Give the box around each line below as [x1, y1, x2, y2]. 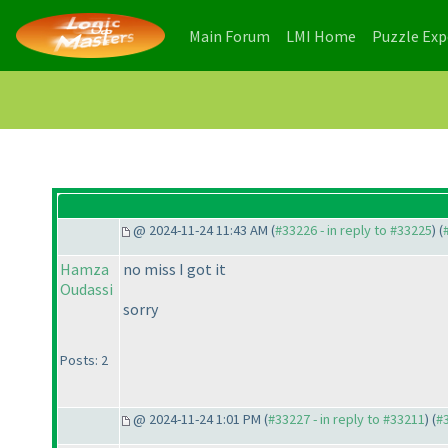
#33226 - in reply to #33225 [275, 221, 432, 240]
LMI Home [286, 25, 356, 46]
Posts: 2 [60, 351, 108, 370]
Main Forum [189, 25, 270, 46]
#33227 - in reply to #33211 [268, 410, 425, 429]
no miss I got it [123, 259, 226, 280]
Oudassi [60, 279, 113, 300]
